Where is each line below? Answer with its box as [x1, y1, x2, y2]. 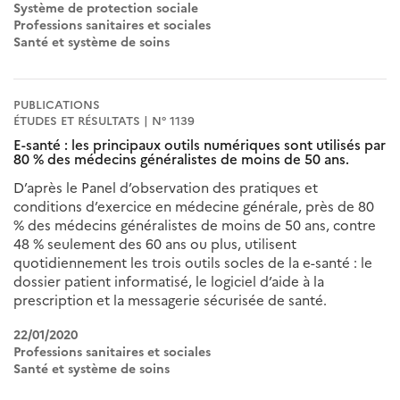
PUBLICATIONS [13, 96, 100, 113]
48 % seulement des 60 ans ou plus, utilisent [13, 233, 296, 254]
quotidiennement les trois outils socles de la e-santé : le [13, 252, 372, 273]
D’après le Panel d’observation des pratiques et [13, 177, 318, 198]
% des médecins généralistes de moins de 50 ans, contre [13, 214, 376, 236]
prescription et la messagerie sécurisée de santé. [13, 289, 327, 311]
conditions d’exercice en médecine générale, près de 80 [13, 196, 374, 217]
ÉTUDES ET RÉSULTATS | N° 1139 [13, 112, 195, 129]
